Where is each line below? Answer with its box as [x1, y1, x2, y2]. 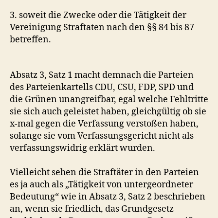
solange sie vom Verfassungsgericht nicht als [10, 130, 194, 142]
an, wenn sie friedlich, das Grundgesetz [10, 203, 174, 215]
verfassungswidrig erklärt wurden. [10, 142, 155, 154]
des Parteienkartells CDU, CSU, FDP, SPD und [10, 81, 194, 93]
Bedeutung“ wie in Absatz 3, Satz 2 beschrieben [10, 191, 205, 202]
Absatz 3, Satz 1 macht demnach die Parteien [10, 69, 194, 81]
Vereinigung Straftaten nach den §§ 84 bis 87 [10, 22, 194, 33]
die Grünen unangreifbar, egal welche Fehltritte [10, 93, 208, 105]
